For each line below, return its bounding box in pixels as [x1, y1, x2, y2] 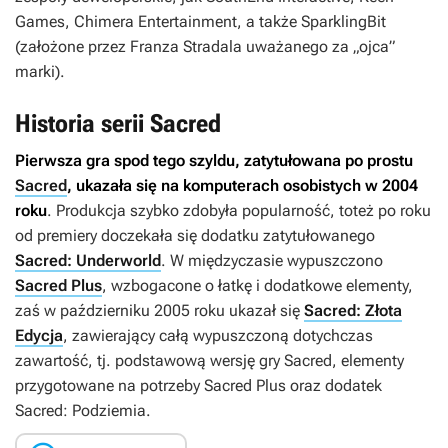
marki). [15, 62, 65, 81]
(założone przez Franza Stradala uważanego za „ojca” [15, 37, 395, 56]
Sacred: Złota [304, 301, 402, 320]
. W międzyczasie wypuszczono [161, 251, 383, 270]
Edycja [15, 326, 63, 345]
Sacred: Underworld [15, 251, 161, 270]
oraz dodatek [286, 376, 382, 395]
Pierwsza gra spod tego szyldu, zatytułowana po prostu [15, 151, 413, 170]
